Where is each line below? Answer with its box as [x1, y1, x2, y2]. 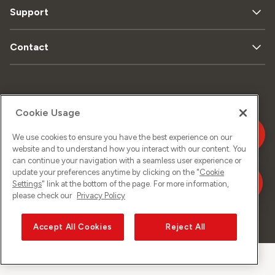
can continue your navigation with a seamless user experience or [12, 156, 241, 166]
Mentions [186, 99, 228, 111]
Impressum [10, 158, 58, 170]
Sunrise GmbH [125, 211, 182, 221]
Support [10, 6, 48, 18]
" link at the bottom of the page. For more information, [42, 179, 229, 189]
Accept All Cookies [33, 222, 112, 232]
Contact [10, 41, 48, 53]
